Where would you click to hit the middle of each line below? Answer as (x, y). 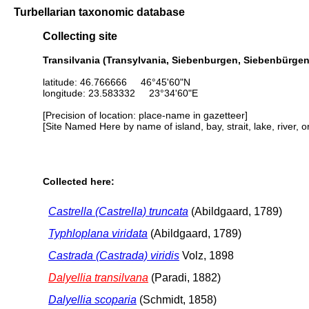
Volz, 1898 (207, 255)
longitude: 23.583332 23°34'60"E (120, 93)
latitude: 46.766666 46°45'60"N (117, 82)
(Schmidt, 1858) (177, 299)
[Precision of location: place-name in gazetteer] (145, 115)
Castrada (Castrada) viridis (114, 255)
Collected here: (79, 182)
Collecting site (80, 36)
